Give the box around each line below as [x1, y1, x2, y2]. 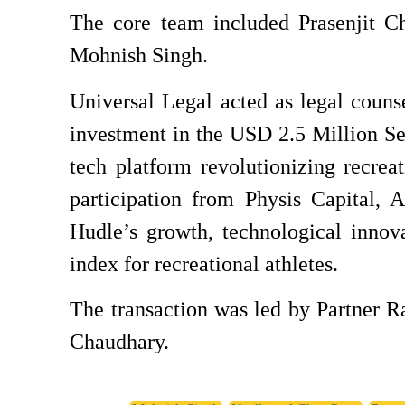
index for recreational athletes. [70, 251, 339, 276]
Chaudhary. [70, 330, 170, 354]
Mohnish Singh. [70, 43, 209, 68]
